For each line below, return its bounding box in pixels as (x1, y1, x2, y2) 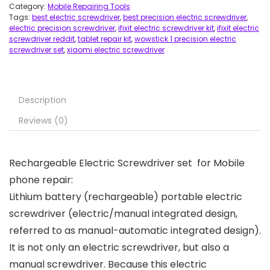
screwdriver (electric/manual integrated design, (9, 207, 237, 221)
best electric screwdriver (32, 12, 120, 22)
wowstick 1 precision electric (134, 34, 236, 44)
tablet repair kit (78, 34, 131, 44)
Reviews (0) (19, 115, 68, 127)
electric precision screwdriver (9, 23, 115, 33)
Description (19, 94, 66, 106)
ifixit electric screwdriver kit (118, 23, 214, 33)
